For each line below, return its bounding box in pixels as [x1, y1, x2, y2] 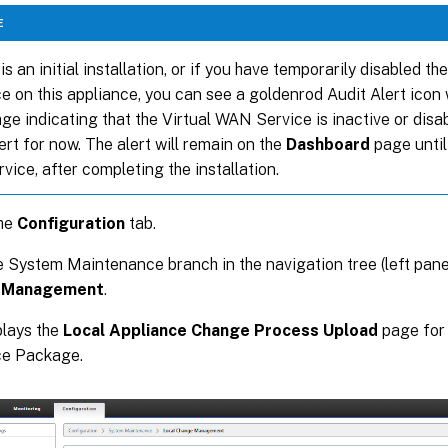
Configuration [17, 213, 125, 233]
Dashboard [286, 134, 370, 154]
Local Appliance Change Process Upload [63, 320, 378, 340]
